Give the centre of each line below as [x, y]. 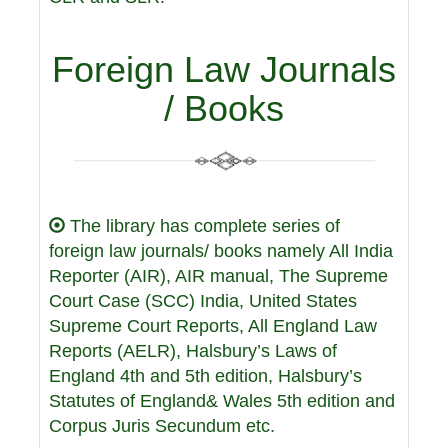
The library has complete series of [202, 226]
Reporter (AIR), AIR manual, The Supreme [218, 276]
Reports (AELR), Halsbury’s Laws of [193, 351]
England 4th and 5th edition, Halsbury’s [205, 376]
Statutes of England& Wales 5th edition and [222, 401]
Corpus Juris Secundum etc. [162, 426]
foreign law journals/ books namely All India [221, 251]
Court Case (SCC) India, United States [203, 301]
